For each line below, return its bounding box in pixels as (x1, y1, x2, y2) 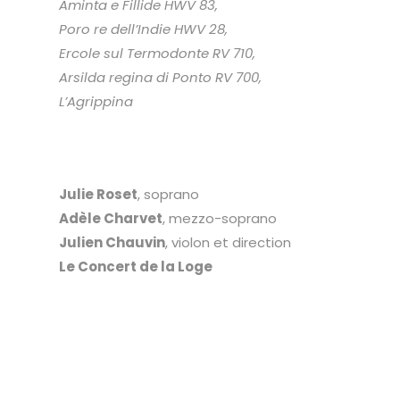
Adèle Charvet (58, 209, 162, 228)
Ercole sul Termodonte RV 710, (58, 44, 255, 62)
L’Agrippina (58, 92, 133, 111)
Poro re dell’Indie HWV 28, (58, 20, 228, 38)
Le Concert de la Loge (58, 257, 215, 276)
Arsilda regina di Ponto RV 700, (58, 68, 262, 87)
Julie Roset (58, 185, 137, 204)
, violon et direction (164, 233, 291, 252)
